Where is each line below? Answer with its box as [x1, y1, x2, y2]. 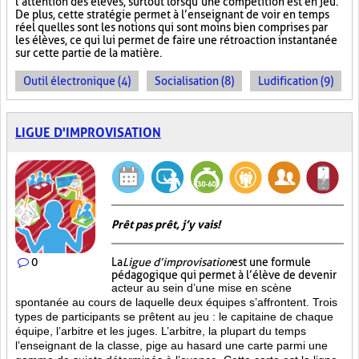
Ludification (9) [258, 75, 333, 87]
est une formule [232, 256, 311, 268]
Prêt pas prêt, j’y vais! [111, 218, 220, 231]
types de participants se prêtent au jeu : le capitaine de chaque [15, 310, 333, 323]
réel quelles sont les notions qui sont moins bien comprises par [15, 21, 328, 34]
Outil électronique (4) [23, 75, 131, 87]
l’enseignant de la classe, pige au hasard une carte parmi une [15, 339, 328, 352]
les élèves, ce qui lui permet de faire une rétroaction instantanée [15, 34, 337, 46]
